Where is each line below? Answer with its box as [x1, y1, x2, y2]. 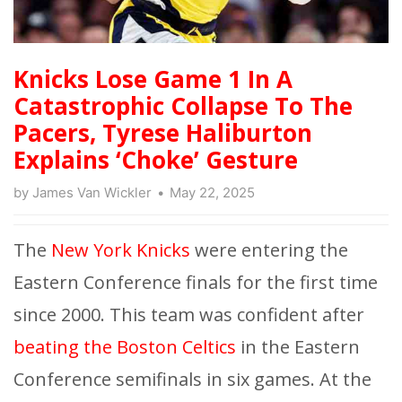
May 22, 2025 [170, 184, 255, 202]
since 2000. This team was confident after [13, 302, 364, 328]
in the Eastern [236, 335, 360, 360]
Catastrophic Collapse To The [13, 90, 353, 123]
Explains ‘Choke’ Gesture [13, 144, 298, 177]
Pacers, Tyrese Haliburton [13, 117, 312, 150]
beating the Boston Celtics [13, 335, 236, 360]
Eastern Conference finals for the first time [13, 270, 378, 295]
